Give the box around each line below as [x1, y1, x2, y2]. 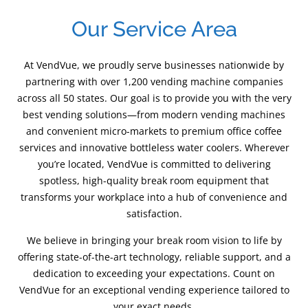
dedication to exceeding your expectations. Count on [33, 266, 275, 280]
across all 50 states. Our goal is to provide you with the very [16, 91, 291, 105]
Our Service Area [71, 16, 237, 42]
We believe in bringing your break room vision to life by [26, 233, 282, 247]
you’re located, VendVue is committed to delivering [37, 157, 271, 171]
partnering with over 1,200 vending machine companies [25, 75, 283, 89]
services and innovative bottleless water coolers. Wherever [19, 141, 289, 155]
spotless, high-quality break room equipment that [39, 174, 269, 188]
